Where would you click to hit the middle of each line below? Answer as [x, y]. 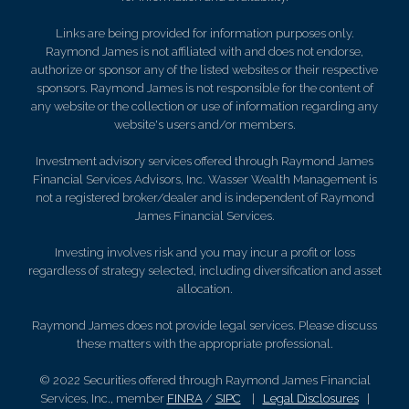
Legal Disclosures [310, 398]
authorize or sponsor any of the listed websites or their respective [204, 69]
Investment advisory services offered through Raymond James [204, 161]
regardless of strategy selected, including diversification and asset [204, 270]
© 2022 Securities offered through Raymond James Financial [204, 380]
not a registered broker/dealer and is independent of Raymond [204, 197]
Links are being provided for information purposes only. [204, 33]
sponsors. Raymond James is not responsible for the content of [204, 88]
